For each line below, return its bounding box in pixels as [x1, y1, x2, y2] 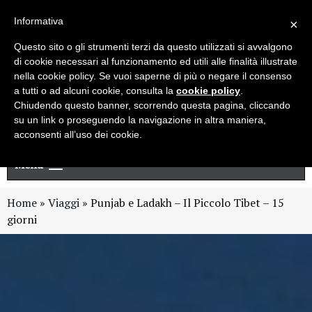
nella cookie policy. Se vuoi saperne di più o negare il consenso [14, 70, 292, 81]
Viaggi [48, 194, 79, 210]
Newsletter [26, 8, 88, 22]
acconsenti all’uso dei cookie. [14, 129, 142, 140]
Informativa [14, 15, 63, 26]
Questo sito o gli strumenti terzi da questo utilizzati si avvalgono [14, 41, 292, 52]
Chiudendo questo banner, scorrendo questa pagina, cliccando [14, 100, 290, 111]
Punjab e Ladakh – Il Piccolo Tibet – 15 [91, 194, 284, 210]
